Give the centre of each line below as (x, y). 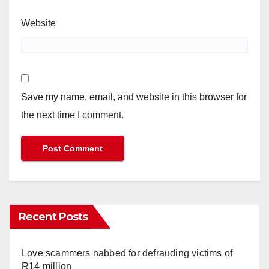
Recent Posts (53, 216)
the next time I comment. (72, 115)
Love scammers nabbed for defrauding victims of (127, 253)
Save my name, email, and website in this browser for (134, 97)
